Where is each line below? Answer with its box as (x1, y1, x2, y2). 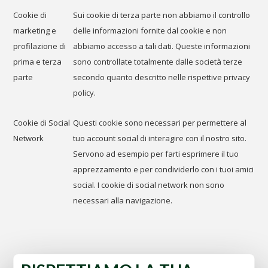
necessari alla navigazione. (73, 195, 173, 206)
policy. (73, 87, 96, 98)
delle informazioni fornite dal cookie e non (73, 25, 227, 36)
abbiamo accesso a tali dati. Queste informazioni (73, 41, 251, 51)
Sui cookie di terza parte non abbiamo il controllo (73, 10, 251, 20)
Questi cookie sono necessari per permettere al (73, 117, 247, 128)
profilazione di (13, 41, 66, 51)
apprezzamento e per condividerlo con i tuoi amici (73, 164, 254, 175)
